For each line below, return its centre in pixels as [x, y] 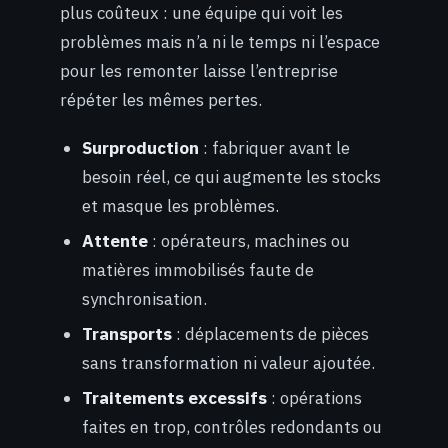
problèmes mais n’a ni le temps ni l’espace [220, 41]
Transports [127, 334]
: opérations [315, 398]
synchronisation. [145, 299]
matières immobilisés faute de [198, 270]
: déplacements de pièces [271, 334]
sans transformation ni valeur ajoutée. [229, 363]
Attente [115, 241]
